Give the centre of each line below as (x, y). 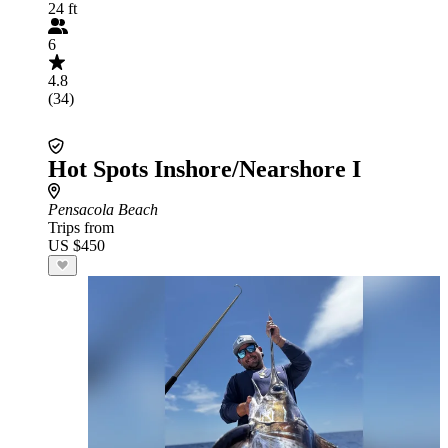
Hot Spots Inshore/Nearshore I (204, 169)
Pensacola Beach (103, 209)
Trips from (81, 227)
